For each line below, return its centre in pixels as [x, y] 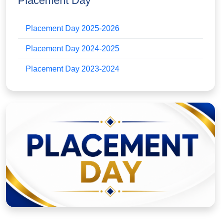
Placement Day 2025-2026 [73, 29]
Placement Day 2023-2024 [73, 69]
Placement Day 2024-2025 [73, 49]
